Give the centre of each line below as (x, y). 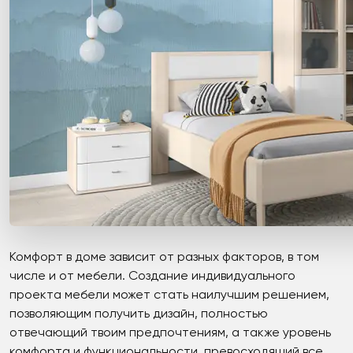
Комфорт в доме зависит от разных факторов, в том (164, 257)
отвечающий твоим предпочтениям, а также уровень (170, 333)
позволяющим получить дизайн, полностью (139, 314)
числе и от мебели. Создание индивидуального (152, 276)
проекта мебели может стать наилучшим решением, (169, 295)
